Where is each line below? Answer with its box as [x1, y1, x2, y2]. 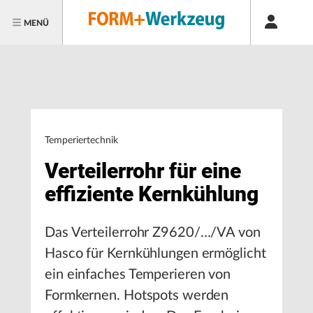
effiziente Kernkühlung [45, 182, 259, 206]
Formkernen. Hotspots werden [45, 289, 229, 303]
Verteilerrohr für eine [45, 159, 241, 183]
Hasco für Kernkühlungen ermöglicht [45, 247, 266, 261]
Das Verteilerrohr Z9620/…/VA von [45, 226, 261, 240]
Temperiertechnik [45, 136, 118, 145]
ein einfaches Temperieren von [45, 268, 231, 282]
